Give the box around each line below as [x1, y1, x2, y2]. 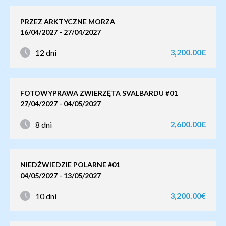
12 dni [35, 47, 56, 58]
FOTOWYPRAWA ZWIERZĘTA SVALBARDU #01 [20, 89, 178, 97]
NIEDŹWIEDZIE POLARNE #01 [20, 160, 120, 169]
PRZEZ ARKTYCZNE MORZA [20, 17, 115, 26]
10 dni [35, 191, 56, 201]
